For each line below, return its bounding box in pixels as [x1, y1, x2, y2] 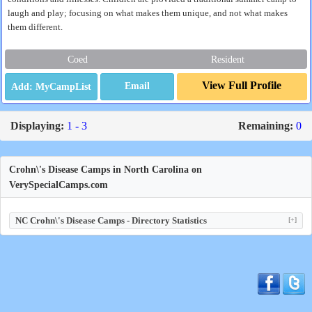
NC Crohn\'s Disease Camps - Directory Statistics [15, 215, 207, 226]
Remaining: [238, 120, 293, 132]
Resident [210, 54, 244, 65]
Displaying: [10, 120, 64, 132]
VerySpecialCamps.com [9, 179, 108, 190]
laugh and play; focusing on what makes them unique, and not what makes [8, 8, 288, 18]
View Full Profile [202, 79, 282, 91]
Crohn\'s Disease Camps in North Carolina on [9, 164, 202, 175]
